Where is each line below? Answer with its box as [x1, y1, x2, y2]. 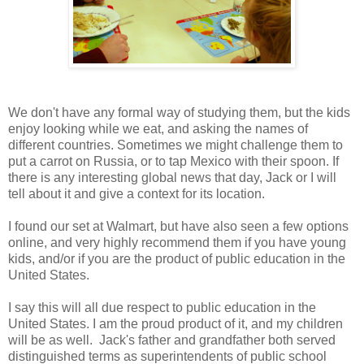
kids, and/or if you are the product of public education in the [8, 252, 345, 266]
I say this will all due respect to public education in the [8, 301, 316, 315]
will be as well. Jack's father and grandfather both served [8, 333, 336, 348]
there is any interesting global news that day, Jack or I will [8, 171, 336, 185]
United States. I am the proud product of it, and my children [8, 317, 343, 331]
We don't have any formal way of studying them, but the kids [8, 106, 350, 120]
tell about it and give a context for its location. [8, 187, 265, 201]
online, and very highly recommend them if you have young [8, 236, 346, 250]
